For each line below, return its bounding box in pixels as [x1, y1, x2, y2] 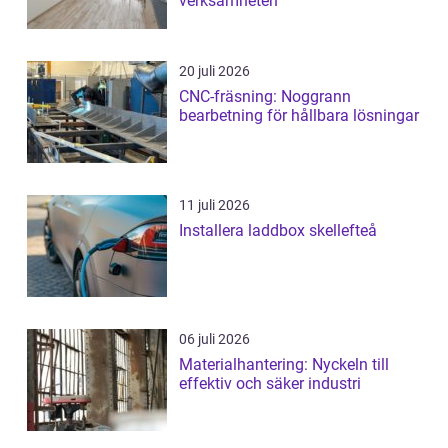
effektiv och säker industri [179, 373, 361, 393]
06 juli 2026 [179, 330, 250, 347]
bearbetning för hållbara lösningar [179, 105, 419, 125]
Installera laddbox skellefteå [179, 220, 377, 240]
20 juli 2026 [179, 62, 250, 79]
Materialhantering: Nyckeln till [179, 354, 389, 374]
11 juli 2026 [179, 196, 250, 213]
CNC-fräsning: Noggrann [179, 86, 351, 106]
